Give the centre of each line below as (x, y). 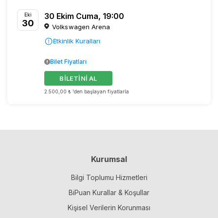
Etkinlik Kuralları (77, 41)
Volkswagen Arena (81, 27)
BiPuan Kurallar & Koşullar (109, 193)
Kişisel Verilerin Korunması (109, 208)
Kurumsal (109, 159)
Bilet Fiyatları (68, 62)
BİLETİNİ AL (78, 78)
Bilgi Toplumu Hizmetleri (109, 178)
